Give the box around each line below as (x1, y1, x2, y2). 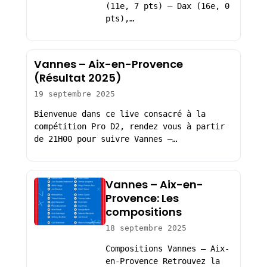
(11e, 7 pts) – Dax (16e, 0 (105, 1, 229, 11)
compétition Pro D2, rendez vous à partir (33, 122, 225, 132)
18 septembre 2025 (105, 223, 187, 232)
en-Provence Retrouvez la (105, 256, 220, 266)
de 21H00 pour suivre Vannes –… (33, 134, 177, 144)
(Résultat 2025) (33, 70, 122, 85)
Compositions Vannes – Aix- (105, 243, 229, 253)
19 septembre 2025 (33, 89, 115, 98)
